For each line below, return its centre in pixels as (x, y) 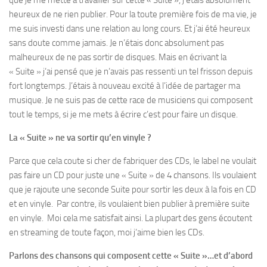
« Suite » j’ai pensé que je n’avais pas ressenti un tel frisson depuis (131, 72)
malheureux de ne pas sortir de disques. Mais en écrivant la (118, 58)
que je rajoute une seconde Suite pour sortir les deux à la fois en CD (133, 190)
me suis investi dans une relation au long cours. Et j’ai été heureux (130, 29)
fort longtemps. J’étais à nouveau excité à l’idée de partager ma (125, 86)
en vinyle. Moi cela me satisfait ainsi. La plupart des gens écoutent (131, 218)
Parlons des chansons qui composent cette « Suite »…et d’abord (131, 256)
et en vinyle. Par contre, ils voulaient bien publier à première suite (129, 204)
